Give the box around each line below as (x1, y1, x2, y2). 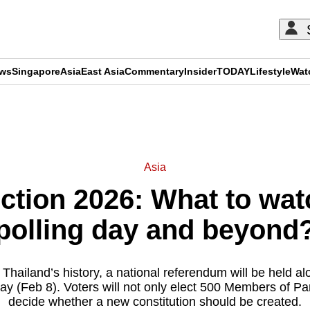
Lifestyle (250, 66, 291, 77)
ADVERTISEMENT (123, 105, 187, 113)
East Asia (81, 66, 125, 77)
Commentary (125, 66, 184, 77)
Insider (184, 66, 217, 77)
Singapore (12, 66, 60, 77)
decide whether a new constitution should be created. (8, 295, 302, 309)
